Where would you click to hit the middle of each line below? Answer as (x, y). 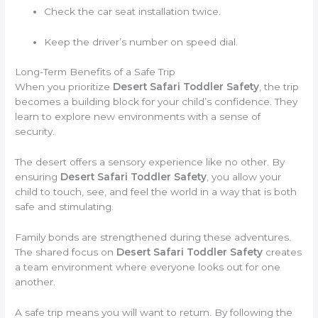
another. (35, 282)
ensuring (38, 177)
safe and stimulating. (65, 207)
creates (283, 252)
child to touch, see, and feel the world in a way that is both (156, 192)
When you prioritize (64, 87)
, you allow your (244, 177)
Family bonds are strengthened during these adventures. (153, 237)
